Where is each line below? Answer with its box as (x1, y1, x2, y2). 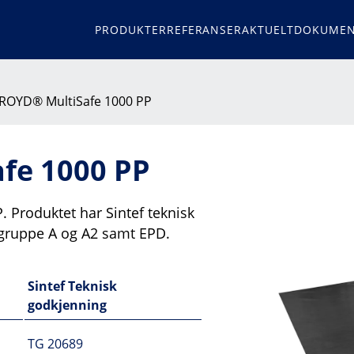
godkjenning (28, 296, 107, 314)
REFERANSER (166, 22, 243, 37)
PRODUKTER (95, 22, 167, 37)
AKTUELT (242, 22, 295, 37)
